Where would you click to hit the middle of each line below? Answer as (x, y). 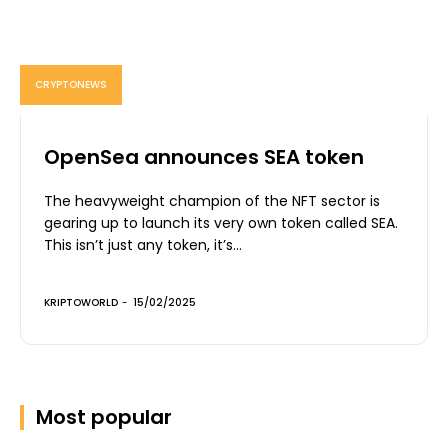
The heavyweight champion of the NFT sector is (212, 200)
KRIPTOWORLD (81, 302)
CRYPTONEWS (71, 84)
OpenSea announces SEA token (204, 156)
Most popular (104, 416)
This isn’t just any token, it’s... (143, 244)
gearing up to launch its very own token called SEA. (221, 222)
